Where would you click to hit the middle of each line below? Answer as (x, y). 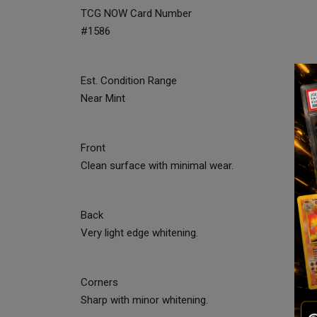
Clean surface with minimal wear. (157, 166)
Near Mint (103, 99)
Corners (99, 283)
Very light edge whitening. (139, 233)
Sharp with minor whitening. (144, 300)
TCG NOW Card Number (136, 14)
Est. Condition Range (129, 81)
